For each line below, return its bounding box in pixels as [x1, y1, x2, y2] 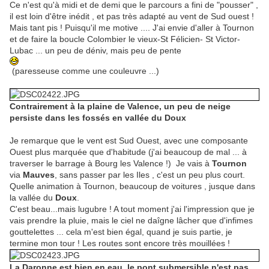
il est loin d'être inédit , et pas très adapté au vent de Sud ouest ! [10, 11, 254, 22]
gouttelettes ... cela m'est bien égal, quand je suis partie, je [10, 227, 232, 237]
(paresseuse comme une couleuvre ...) [10, 66, 159, 76]
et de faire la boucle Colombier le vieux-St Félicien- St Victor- [10, 34, 240, 44]
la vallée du [10, 193, 55, 203]
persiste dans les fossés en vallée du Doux [10, 113, 186, 123]
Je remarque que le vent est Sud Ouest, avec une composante [10, 136, 248, 146]
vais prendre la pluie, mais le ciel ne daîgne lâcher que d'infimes [10, 216, 253, 226]
